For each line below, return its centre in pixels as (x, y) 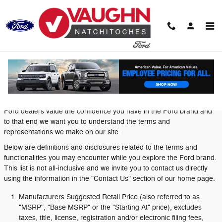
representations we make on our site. (62, 132)
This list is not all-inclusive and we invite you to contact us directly (106, 168)
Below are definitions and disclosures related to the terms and (101, 147)
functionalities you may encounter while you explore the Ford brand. (110, 158)
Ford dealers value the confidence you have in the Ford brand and (108, 111)
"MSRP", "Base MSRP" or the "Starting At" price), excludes (110, 207)
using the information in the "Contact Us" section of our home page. (110, 179)
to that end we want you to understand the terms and (87, 122)
